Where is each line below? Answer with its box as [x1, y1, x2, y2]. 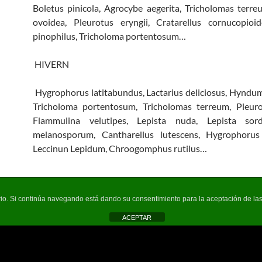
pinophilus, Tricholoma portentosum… [33, 30, 186, 42]
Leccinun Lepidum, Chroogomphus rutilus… [33, 142, 207, 154]
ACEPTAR [122, 214, 151, 221]
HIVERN [33, 58, 69, 70]
